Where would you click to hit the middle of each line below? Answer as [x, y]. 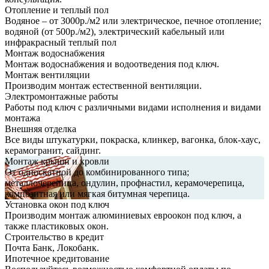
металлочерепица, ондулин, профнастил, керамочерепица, [125, 183]
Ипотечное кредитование [57, 259]
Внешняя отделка [41, 129]
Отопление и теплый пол [57, 10]
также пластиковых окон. [57, 226]
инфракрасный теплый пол [61, 43]
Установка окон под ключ [57, 205]
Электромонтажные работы [62, 97]
